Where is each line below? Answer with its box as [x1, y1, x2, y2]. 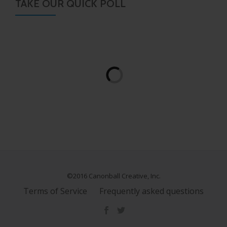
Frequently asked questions [99, 185, 204, 197]
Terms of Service [23, 185, 87, 197]
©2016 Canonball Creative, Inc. [66, 171, 161, 180]
